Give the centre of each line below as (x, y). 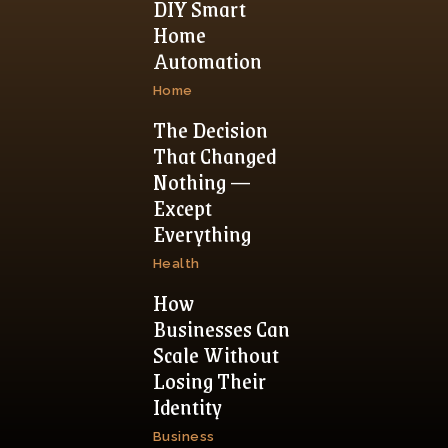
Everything (201, 233)
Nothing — (201, 181)
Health (176, 263)
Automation (207, 60)
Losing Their (209, 380)
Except (182, 207)
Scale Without (215, 354)
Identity (187, 406)
